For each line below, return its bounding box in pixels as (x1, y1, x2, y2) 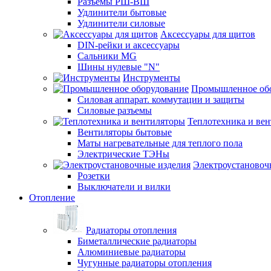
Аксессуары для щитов (160, 28, 255, 39)
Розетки (77, 170, 110, 181)
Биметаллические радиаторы (77, 235, 197, 246)
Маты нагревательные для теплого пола (77, 137, 243, 148)
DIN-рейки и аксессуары (77, 39, 180, 50)
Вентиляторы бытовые (77, 126, 172, 137)
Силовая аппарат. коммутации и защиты (77, 94, 244, 105)
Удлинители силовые (77, 18, 165, 28)
